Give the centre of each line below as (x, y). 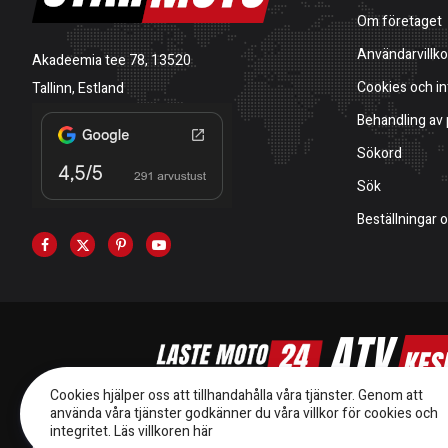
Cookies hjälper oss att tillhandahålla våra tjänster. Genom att (236, 395)
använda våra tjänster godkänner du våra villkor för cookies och (244, 413)
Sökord (379, 154)
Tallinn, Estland (78, 89)
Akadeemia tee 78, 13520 (111, 61)
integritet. (82, 431)
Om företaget (399, 22)
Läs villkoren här (163, 431)
